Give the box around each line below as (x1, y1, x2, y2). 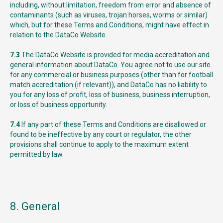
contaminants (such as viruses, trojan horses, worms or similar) (10, 11, 208, 19)
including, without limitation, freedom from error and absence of (10, 1, 211, 9)
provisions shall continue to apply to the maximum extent (10, 140, 189, 148)
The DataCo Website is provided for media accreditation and (20, 51, 210, 59)
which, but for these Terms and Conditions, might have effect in (10, 21, 209, 29)
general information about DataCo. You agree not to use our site (10, 61, 211, 69)
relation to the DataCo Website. (10, 31, 107, 39)
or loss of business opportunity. (10, 101, 107, 109)
